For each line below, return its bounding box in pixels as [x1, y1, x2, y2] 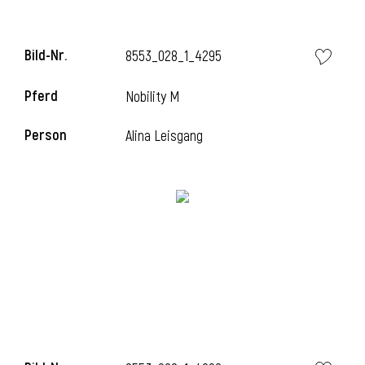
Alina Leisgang [125, 127, 204, 146]
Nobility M [125, 88, 180, 107]
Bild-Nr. [24, 46, 67, 65]
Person [24, 126, 67, 145]
